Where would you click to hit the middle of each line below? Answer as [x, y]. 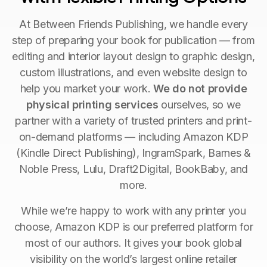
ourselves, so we [200, 104]
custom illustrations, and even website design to [133, 72]
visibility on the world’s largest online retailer [133, 259]
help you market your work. [86, 88]
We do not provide [200, 88]
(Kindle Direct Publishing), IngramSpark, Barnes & [133, 153]
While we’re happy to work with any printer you [133, 210]
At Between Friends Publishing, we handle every [133, 24]
